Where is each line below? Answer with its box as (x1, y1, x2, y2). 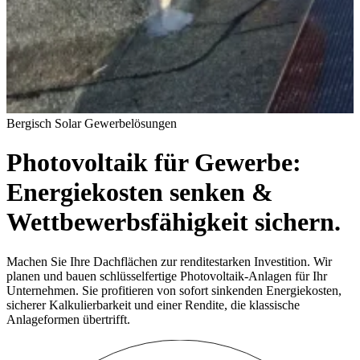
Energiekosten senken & (6, 178, 273, 207)
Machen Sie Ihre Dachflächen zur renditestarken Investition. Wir (6, 254, 332, 268)
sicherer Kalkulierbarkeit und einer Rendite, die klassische (6, 297, 300, 312)
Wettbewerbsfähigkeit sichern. (6, 207, 341, 237)
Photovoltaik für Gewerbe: (6, 148, 301, 178)
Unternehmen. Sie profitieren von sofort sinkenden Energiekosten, (6, 283, 342, 297)
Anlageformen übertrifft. (6, 312, 130, 326)
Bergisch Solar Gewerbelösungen (6, 117, 177, 130)
